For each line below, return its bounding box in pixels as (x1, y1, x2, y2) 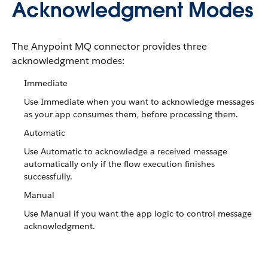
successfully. (24, 171, 72, 182)
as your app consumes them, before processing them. (24, 109, 238, 120)
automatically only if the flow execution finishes (24, 159, 215, 169)
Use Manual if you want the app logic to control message (24, 208, 252, 219)
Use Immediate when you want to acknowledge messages (24, 96, 254, 107)
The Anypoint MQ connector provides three (12, 40, 207, 53)
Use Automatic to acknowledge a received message (24, 146, 227, 157)
